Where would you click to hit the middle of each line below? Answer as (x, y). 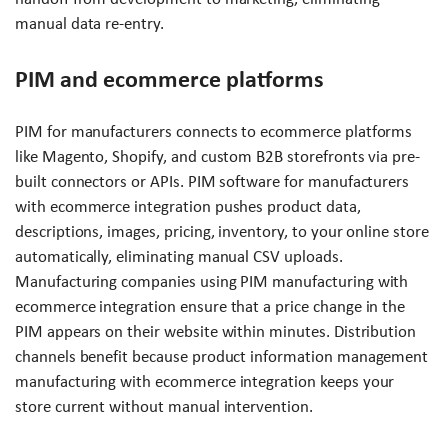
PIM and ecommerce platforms (169, 78)
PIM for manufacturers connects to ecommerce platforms (214, 131)
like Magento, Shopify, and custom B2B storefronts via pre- (218, 156)
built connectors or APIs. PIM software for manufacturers (212, 181)
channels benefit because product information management (222, 356)
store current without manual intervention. (164, 406)
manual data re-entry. (89, 23)
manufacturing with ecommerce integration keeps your (205, 381)
